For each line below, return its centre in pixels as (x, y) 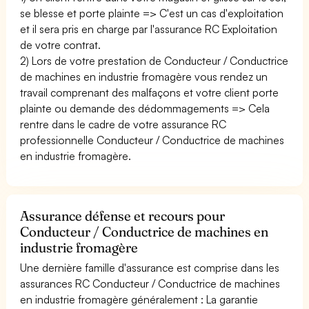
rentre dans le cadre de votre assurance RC (123, 124)
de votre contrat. (61, 44)
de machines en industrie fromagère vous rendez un (144, 76)
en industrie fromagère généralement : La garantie (139, 299)
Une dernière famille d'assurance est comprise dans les (150, 267)
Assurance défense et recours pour (123, 216)
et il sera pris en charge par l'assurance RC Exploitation (149, 29)
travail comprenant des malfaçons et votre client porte (150, 92)
